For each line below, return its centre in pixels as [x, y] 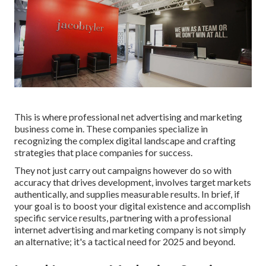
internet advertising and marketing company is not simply [130, 230]
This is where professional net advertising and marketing [128, 117]
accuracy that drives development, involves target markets [133, 182]
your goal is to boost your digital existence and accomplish [132, 206]
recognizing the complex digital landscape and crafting [125, 141]
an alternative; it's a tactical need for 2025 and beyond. [125, 242]
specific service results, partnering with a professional [123, 218]
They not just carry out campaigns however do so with [123, 170]
